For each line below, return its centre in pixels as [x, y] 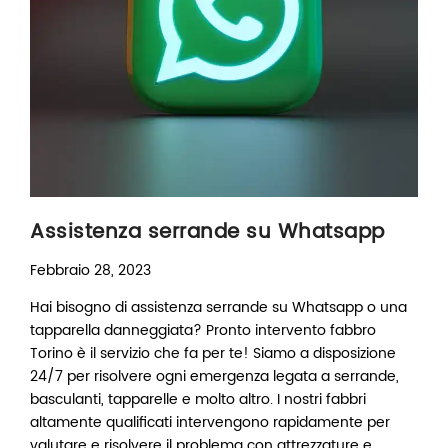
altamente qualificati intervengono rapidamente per [210, 422]
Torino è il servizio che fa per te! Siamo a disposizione [213, 353]
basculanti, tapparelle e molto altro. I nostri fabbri [198, 399]
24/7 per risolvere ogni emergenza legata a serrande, [214, 376]
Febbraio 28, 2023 [90, 270]
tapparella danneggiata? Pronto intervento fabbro [203, 330]
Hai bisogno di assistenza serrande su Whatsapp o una [218, 307]
